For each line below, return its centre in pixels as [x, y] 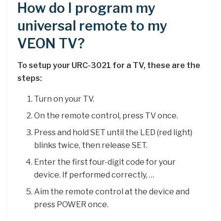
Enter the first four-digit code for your [105, 162]
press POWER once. [72, 205]
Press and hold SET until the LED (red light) [113, 133]
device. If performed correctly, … [94, 175]
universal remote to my [92, 26]
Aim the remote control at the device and [112, 192]
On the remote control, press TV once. [106, 116]
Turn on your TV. [64, 99]
